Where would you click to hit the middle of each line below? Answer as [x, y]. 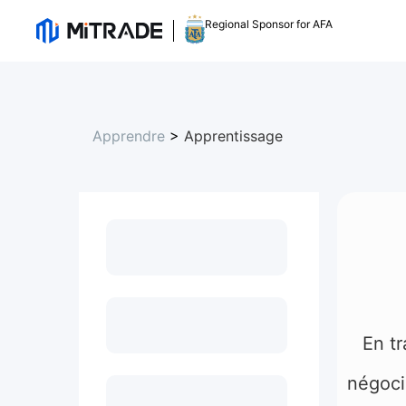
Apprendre [129, 136]
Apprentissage [233, 136]
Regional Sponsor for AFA [269, 24]
